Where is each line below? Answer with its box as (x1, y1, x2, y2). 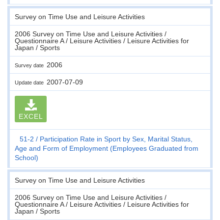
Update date (15, 79, 47, 85)
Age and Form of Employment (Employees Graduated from (15, 144, 198, 152)
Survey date (15, 62, 47, 68)
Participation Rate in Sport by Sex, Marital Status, (40, 135, 192, 143)
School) (15, 153, 38, 162)
